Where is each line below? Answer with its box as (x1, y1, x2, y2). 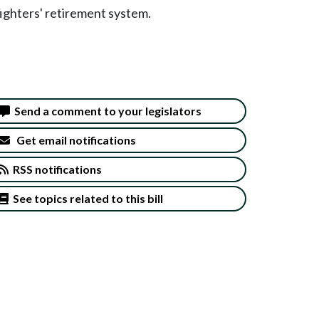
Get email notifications (10, 132, 136, 147)
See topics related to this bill (9, 191, 163, 205)
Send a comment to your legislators (10, 103, 202, 117)
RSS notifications (9, 162, 102, 176)
